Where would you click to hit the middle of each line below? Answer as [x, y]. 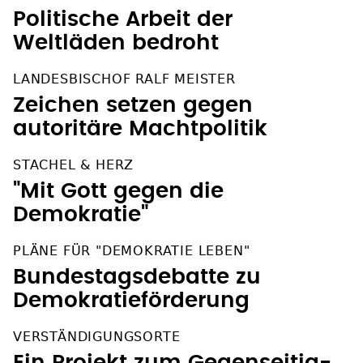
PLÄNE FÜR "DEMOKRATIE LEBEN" [132, 250]
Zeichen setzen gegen [133, 105]
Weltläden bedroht [116, 43]
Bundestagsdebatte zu [137, 277]
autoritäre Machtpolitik [140, 128]
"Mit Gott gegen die [118, 191]
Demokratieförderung [131, 300]
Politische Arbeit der [123, 19]
